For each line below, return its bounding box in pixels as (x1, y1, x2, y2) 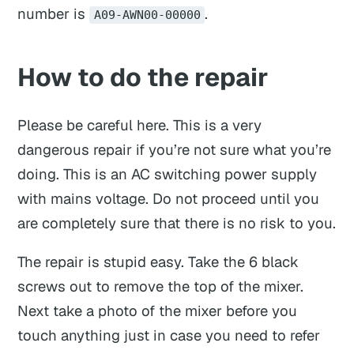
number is (17, 3, 90, 23)
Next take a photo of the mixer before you (17, 301, 298, 321)
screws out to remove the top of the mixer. (17, 277, 304, 296)
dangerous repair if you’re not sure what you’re (17, 139, 332, 159)
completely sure (42, 213, 150, 232)
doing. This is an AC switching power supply (17, 164, 318, 183)
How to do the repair (17, 61, 269, 94)
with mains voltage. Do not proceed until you (17, 188, 320, 208)
